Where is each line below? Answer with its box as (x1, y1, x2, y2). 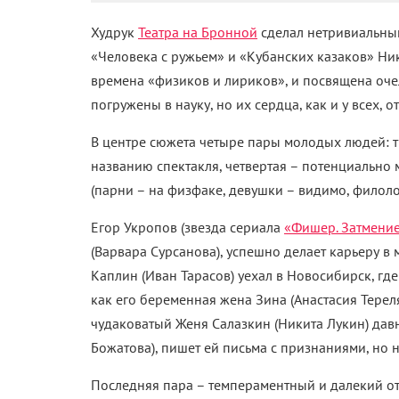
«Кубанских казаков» (240, 47, 374, 65)
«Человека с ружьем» (91, 47, 224, 65)
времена (91, 71, 148, 89)
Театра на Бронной (138, 23, 257, 41)
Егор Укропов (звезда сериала (91, 218, 284, 236)
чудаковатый (91, 314, 175, 332)
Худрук (91, 23, 138, 41)
